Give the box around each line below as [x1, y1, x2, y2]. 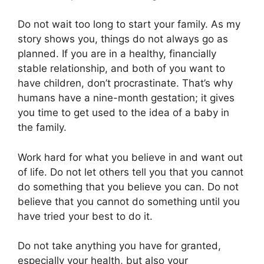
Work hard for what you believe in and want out [18, 151, 243, 163]
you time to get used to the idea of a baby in [18, 107, 229, 119]
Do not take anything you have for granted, [18, 240, 221, 252]
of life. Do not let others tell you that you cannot [18, 166, 243, 178]
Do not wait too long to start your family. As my [18, 18, 240, 31]
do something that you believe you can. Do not [18, 180, 239, 193]
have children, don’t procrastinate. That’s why [18, 77, 233, 90]
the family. [18, 121, 67, 134]
